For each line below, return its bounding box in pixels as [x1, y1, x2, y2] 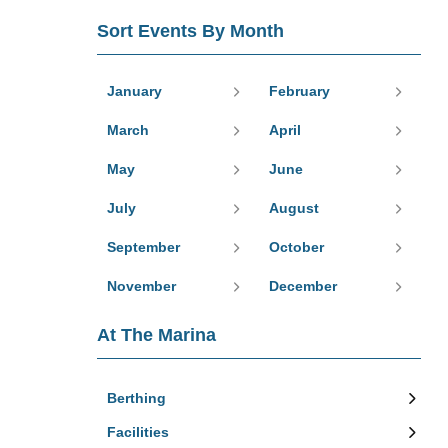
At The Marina [97, 325, 216, 346]
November [107, 278, 176, 295]
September [107, 239, 180, 256]
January [107, 83, 162, 100]
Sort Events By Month [97, 21, 284, 42]
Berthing [107, 390, 166, 407]
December [269, 278, 337, 295]
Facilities [107, 424, 169, 441]
